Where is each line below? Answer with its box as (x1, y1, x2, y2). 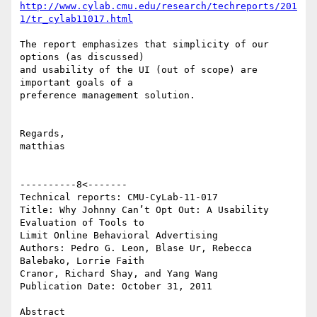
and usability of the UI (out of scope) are (20, 64, 258, 76)
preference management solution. (20, 90, 195, 101)
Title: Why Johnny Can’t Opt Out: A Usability (20, 204, 269, 216)
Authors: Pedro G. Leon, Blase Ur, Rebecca (20, 243, 252, 254)
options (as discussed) (20, 52, 144, 63)
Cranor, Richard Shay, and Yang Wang (20, 268, 218, 279)
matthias (20, 141, 65, 152)
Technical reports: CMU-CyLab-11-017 (20, 192, 218, 203)
